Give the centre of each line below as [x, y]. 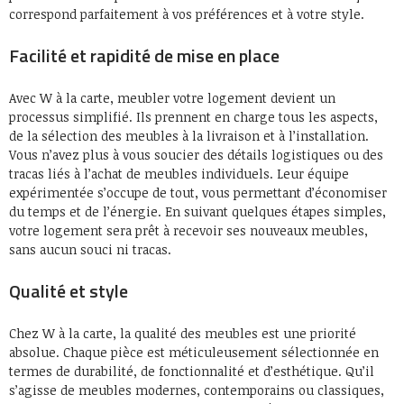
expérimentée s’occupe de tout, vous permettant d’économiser [198, 193]
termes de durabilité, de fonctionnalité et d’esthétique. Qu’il [192, 372]
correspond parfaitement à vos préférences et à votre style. [187, 14]
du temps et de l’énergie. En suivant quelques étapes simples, [197, 212]
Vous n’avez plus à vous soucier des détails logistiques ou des [196, 155]
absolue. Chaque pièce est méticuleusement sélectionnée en [194, 353]
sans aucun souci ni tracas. [90, 250]
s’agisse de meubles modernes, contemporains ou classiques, [197, 390]
